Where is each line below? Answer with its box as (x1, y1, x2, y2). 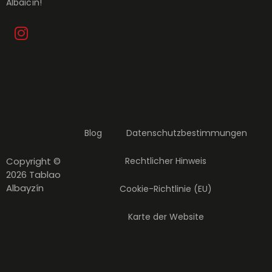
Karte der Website (127, 210, 204, 223)
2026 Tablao (6, 168, 61, 181)
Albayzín (6, 181, 44, 194)
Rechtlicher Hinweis (125, 154, 207, 167)
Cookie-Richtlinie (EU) (120, 182, 212, 195)
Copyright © (6, 154, 61, 168)
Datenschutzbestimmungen (126, 126, 248, 139)
